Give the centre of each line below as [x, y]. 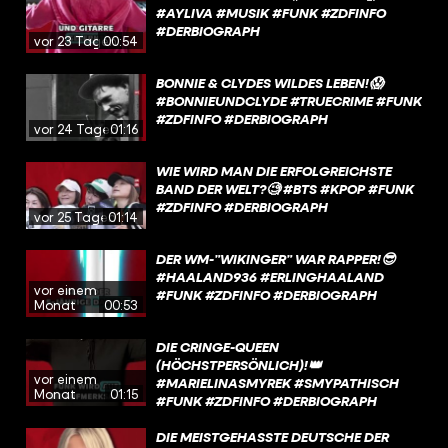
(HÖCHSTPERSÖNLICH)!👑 [239, 364]
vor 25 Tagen [75, 216]
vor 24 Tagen [76, 128]
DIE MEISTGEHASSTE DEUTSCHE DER [272, 436]
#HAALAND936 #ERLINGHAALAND [270, 276]
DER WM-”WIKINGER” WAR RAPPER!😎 [276, 258]
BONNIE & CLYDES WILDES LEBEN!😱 [270, 82]
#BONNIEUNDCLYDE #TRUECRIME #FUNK [289, 100]
